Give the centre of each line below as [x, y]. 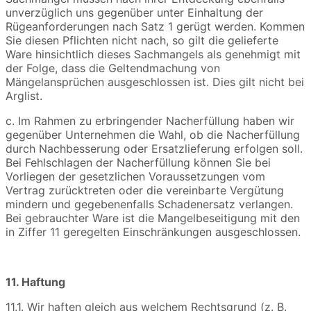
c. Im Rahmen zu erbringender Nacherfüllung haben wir [150, 121]
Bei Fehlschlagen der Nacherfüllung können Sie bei [138, 163]
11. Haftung [35, 282]
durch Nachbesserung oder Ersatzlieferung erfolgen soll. [154, 149]
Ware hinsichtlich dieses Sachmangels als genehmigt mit [153, 54]
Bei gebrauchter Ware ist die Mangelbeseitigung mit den [153, 218]
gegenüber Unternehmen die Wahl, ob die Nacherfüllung [153, 135]
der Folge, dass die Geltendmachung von [113, 68]
